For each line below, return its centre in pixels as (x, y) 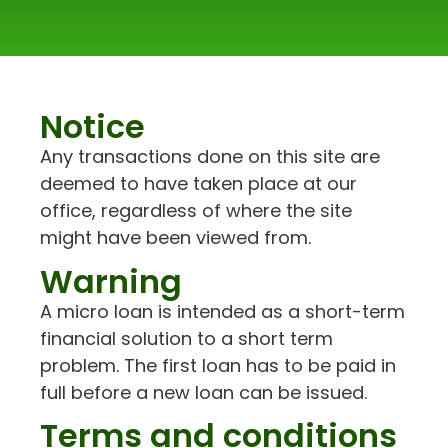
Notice (92, 127)
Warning (111, 281)
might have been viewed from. (175, 238)
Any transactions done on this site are (210, 157)
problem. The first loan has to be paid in (218, 365)
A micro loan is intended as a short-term (222, 311)
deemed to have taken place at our (198, 184)
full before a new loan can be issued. (203, 392)
